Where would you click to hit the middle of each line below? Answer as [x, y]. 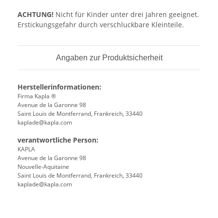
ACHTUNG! [36, 15]
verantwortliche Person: [58, 140]
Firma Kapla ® [37, 96]
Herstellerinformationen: [59, 87]
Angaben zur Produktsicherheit [109, 58]
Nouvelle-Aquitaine [43, 167]
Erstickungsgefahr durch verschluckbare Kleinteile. [101, 25]
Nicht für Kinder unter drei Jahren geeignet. [126, 15]
